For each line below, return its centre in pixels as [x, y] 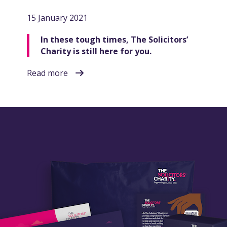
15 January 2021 [57, 17]
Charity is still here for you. [96, 51]
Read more [47, 73]
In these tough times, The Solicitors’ [114, 39]
